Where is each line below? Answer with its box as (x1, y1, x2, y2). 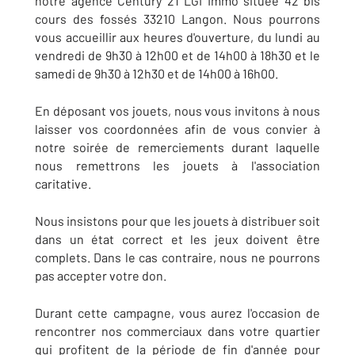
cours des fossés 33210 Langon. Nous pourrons (35, 10, 320, 26)
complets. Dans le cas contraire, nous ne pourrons (35, 249, 320, 265)
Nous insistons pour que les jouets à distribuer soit (35, 212, 320, 228)
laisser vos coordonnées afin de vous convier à (35, 120, 320, 136)
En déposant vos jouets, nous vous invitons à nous (35, 102, 320, 118)
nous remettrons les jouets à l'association (35, 157, 320, 173)
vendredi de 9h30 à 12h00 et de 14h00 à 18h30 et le (35, 47, 320, 63)
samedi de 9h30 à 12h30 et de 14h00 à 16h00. (35, 65, 278, 81)
